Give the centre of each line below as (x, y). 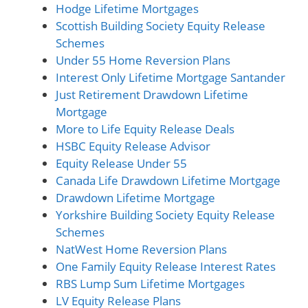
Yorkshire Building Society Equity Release (165, 215)
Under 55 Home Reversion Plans (143, 60)
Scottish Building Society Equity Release (161, 26)
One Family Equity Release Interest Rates (166, 266)
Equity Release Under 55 (121, 163)
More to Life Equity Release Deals (145, 129)
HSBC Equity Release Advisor (133, 146)
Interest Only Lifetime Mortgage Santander (170, 77)
